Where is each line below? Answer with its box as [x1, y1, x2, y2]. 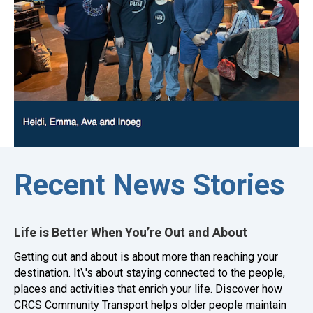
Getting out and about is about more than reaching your [14, 250, 278, 264]
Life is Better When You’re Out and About [14, 225, 247, 240]
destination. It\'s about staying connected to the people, [14, 266, 285, 280]
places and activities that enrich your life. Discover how [14, 282, 282, 296]
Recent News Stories [14, 168, 285, 203]
